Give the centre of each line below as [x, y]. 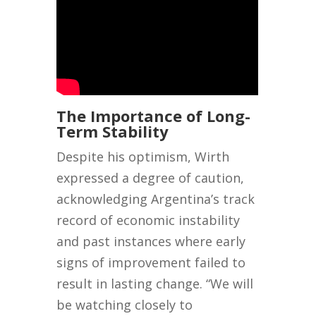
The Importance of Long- [154, 116]
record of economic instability [148, 220]
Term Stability [113, 132]
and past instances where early [151, 242]
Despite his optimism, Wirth [143, 157]
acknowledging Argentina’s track [156, 199]
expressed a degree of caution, [151, 178]
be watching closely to [125, 305]
